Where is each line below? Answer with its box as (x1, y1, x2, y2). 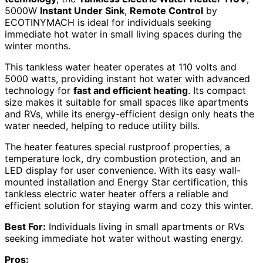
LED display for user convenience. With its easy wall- (5, 164, 241, 177)
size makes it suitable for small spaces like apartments (5, 96, 248, 109)
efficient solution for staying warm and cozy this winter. (5, 200, 253, 212)
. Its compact (188, 85, 246, 97)
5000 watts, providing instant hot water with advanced (5, 73, 250, 85)
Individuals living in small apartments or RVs (46, 221, 244, 233)
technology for (5, 85, 73, 97)
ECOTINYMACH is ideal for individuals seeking (5, 16, 211, 29)
